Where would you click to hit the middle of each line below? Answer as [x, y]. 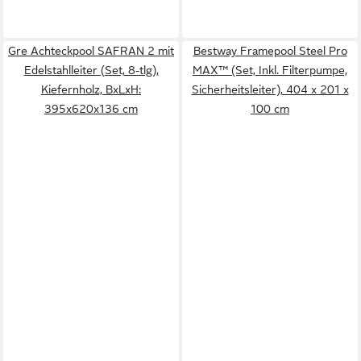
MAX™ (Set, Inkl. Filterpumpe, [270, 70]
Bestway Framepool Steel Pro [270, 51]
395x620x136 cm [91, 109]
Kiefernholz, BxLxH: [91, 89]
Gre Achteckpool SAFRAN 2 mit [91, 51]
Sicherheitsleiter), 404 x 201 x [270, 89]
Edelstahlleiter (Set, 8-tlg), [91, 70]
